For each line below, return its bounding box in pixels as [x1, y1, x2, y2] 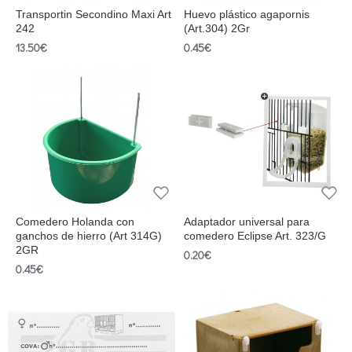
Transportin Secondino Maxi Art [16, 8, 171, 21]
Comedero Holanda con [16, 215, 134, 229]
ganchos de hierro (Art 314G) [16, 229, 162, 243]
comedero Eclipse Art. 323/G [183, 229, 326, 243]
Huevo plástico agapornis [183, 8, 310, 21]
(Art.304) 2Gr [183, 22, 250, 35]
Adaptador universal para [183, 215, 310, 229]
